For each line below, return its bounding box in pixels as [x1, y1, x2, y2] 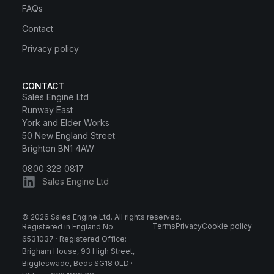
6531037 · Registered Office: [22, 234, 127, 243]
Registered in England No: [22, 221, 115, 231]
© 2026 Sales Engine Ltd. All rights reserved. [22, 212, 182, 221]
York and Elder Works [22, 117, 109, 128]
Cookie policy [202, 221, 252, 231]
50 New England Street [22, 130, 115, 141]
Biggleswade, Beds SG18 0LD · [22, 258, 133, 268]
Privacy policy [22, 43, 79, 54]
